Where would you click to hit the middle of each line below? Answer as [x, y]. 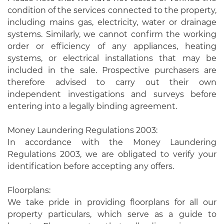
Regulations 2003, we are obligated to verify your [112, 154]
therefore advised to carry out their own [112, 82]
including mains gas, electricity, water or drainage [112, 22]
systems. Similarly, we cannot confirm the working [112, 34]
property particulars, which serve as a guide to [112, 214]
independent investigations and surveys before [112, 94]
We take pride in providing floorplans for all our [112, 202]
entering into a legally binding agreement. [92, 106]
